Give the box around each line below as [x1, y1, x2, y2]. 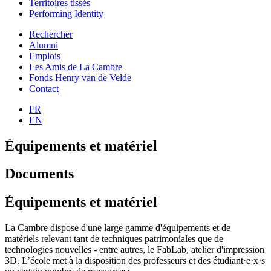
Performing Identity [29, 8, 103, 19]
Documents [5, 166, 74, 182]
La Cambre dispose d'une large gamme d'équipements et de [5, 223, 230, 233]
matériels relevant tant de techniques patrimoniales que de [5, 233, 223, 244]
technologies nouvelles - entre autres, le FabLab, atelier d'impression [5, 244, 264, 255]
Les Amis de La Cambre [29, 61, 122, 72]
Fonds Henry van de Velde [29, 72, 131, 83]
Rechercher [29, 28, 73, 39]
